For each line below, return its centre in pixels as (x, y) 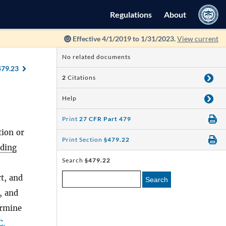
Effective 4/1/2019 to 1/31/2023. (124, 39)
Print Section (83, 139)
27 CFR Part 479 (105, 119)
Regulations (131, 14)
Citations (82, 77)
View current (198, 39)
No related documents (96, 57)
